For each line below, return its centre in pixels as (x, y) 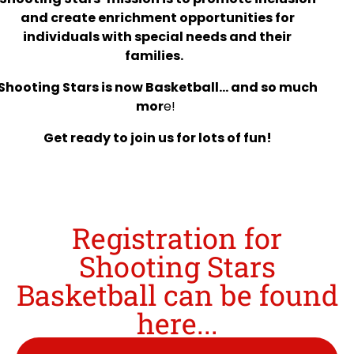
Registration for (177, 238)
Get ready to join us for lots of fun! (157, 138)
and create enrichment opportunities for (157, 18)
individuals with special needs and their (157, 37)
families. (157, 56)
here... (177, 324)
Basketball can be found (177, 295)
